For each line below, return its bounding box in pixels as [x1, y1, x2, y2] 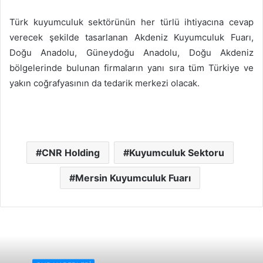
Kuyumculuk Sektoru [129, 146, 224, 159]
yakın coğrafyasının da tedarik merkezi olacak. [9, 77, 200, 89]
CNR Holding [42, 146, 100, 159]
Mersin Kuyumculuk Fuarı [75, 171, 191, 184]
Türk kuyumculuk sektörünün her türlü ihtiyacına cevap [9, 16, 254, 28]
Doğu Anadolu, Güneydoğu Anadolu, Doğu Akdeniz [9, 46, 254, 58]
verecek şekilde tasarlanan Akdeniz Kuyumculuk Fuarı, [9, 31, 254, 43]
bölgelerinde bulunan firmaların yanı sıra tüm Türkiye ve [9, 62, 254, 73]
